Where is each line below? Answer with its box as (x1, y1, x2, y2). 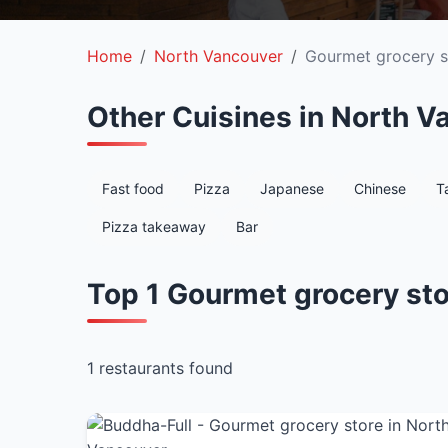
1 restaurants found (87, 357, 233, 378)
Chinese (354, 180, 406, 197)
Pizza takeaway (102, 218, 206, 235)
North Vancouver (154, 46, 283, 66)
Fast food (102, 180, 164, 197)
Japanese (260, 180, 324, 197)
